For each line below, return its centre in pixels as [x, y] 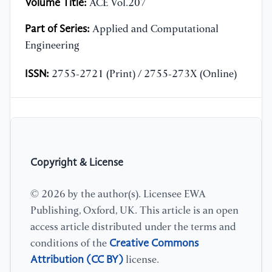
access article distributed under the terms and [133, 227]
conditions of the [70, 243]
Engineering [52, 46]
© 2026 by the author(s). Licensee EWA [118, 194]
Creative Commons [154, 243]
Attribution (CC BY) [77, 260]
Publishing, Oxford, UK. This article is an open [134, 211]
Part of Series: [57, 29]
